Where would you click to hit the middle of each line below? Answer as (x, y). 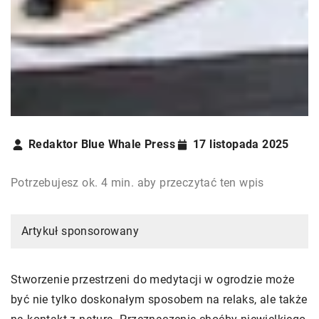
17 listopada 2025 (241, 145)
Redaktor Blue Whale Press (102, 145)
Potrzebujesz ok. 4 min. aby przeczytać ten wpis (137, 183)
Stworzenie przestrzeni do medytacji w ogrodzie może (153, 280)
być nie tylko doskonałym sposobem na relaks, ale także (159, 300)
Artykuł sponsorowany (80, 231)
